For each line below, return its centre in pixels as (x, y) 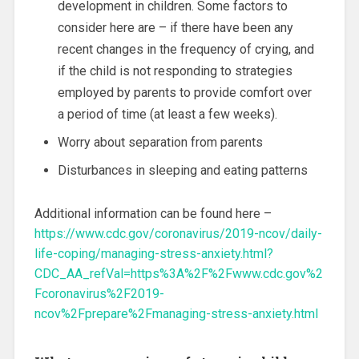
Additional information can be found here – (153, 214)
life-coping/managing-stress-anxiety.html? (153, 254)
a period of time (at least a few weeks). (167, 115)
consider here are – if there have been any (175, 28)
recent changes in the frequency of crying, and (186, 50)
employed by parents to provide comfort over (184, 93)
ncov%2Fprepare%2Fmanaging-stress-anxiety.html (176, 314)
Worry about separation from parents (160, 143)
